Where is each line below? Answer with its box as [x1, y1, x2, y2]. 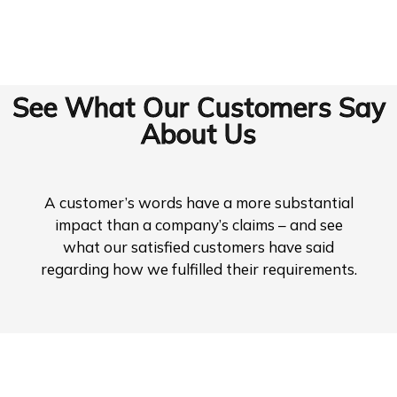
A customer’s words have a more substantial [43, 192, 354, 212]
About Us [141, 116, 256, 151]
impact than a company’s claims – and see [54, 214, 343, 234]
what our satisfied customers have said [63, 237, 334, 256]
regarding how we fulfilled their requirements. [40, 259, 357, 278]
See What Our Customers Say [12, 90, 385, 124]
